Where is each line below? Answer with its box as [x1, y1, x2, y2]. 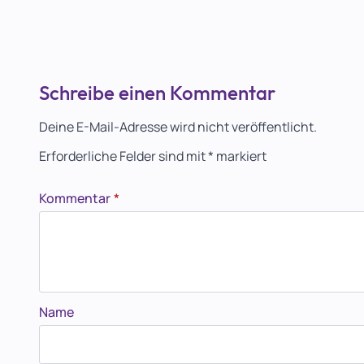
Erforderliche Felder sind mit [39, 147, 208, 165]
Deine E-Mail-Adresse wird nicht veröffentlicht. [39, 118, 317, 136]
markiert [214, 147, 266, 165]
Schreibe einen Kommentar [39, 80, 275, 105]
